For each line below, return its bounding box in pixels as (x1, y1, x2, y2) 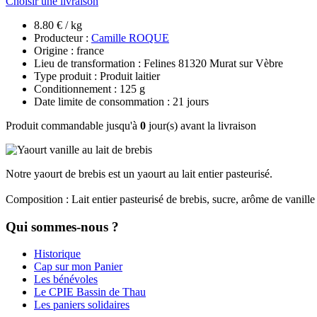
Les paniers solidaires (34, 299, 129, 311)
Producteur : (34, 31, 91, 44)
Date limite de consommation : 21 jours (34, 95, 209, 108)
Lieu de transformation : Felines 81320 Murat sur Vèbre (34, 57, 283, 69)
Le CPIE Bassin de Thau (34, 286, 146, 299)
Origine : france (34, 44, 104, 57)
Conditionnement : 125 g (34, 82, 145, 95)
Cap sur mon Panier (34, 260, 122, 273)
